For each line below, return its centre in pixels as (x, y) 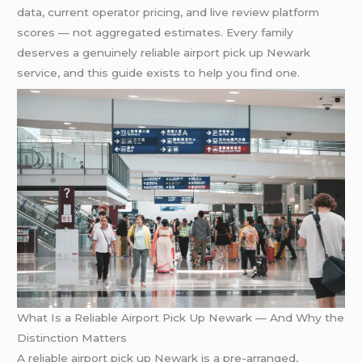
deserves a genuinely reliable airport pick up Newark (164, 53)
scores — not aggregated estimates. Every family (156, 33)
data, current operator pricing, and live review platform (168, 13)
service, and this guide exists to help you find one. (159, 73)
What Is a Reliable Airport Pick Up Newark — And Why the (181, 317)
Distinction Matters (72, 337)
